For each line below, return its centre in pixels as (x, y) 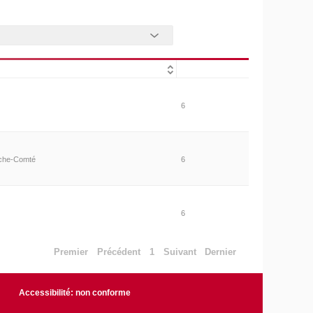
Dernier (221, 252)
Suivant (180, 252)
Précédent (119, 252)
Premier (71, 252)
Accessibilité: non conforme (75, 293)
